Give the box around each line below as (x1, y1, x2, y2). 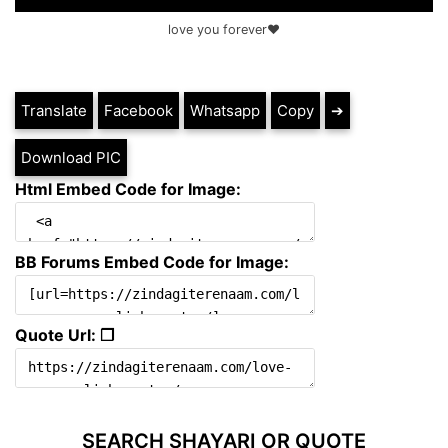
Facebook (104, 100, 173, 120)
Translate (21, 100, 87, 120)
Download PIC (21, 147, 121, 167)
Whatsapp (190, 100, 260, 120)
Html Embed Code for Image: (15, 178, 241, 199)
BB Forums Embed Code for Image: (15, 251, 289, 272)
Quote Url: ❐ (15, 324, 114, 345)
